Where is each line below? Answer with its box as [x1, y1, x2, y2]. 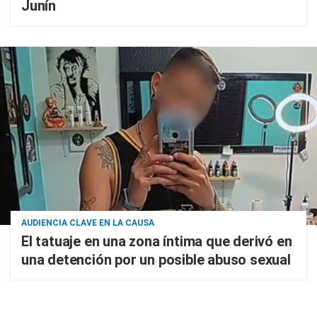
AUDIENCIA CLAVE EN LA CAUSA [21, 218, 154, 228]
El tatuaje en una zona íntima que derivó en [21, 233, 292, 250]
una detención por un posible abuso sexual [21, 251, 291, 268]
